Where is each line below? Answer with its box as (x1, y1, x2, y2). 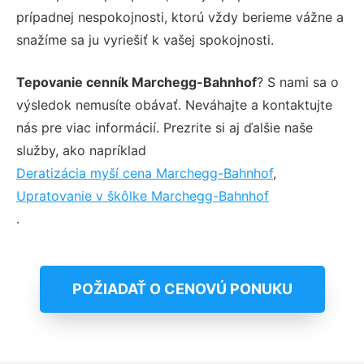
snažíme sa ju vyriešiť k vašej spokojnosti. (16, 31, 274, 48)
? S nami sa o (257, 73, 339, 90)
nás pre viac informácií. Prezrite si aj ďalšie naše (16, 119, 313, 136)
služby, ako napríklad (16, 141, 146, 158)
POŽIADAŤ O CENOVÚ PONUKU (71, 279, 292, 297)
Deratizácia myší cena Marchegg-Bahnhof (16, 164, 273, 181)
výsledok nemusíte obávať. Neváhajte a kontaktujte (16, 96, 332, 113)
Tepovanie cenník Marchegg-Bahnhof (16, 73, 257, 90)
